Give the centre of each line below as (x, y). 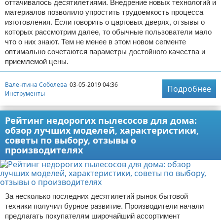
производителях (44, 150)
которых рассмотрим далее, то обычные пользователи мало (108, 32)
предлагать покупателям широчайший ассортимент (92, 216)
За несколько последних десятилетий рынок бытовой (96, 196)
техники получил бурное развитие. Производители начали (104, 206)
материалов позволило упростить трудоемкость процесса (104, 12)
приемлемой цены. (37, 61)
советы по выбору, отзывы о (71, 140)
